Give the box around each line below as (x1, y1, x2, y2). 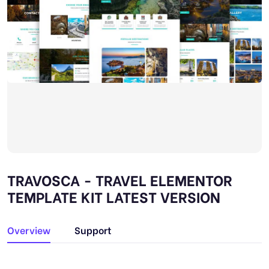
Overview (7, 223, 50, 237)
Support (74, 223, 112, 237)
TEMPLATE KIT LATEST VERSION (7, 186, 220, 207)
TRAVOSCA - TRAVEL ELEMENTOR (7, 169, 232, 190)
